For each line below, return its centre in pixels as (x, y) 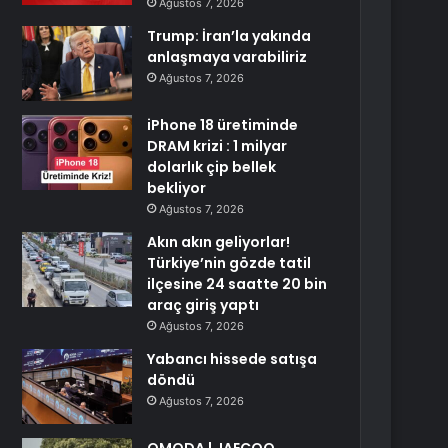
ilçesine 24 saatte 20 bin (237, 284)
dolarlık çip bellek (212, 167)
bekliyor (177, 188)
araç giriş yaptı (203, 305)
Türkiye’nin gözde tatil (229, 263)
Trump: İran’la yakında (229, 36)
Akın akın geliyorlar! (219, 242)
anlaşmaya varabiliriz (227, 57)
